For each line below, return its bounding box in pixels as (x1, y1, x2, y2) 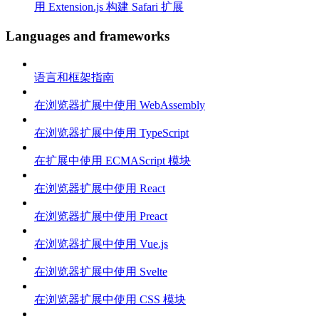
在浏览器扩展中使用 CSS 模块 (34, 293, 186, 305)
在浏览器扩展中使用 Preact (34, 209, 167, 222)
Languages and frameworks (6, 28, 169, 44)
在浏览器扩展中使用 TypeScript (34, 126, 189, 139)
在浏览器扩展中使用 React (34, 182, 165, 194)
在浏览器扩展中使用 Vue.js (34, 237, 168, 250)
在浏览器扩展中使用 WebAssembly (34, 98, 205, 111)
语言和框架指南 (34, 70, 114, 83)
